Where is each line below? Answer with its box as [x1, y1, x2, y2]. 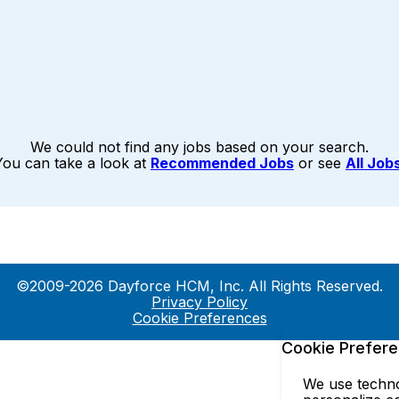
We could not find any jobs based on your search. [30, 138, 369, 156]
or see [294, 154, 346, 172]
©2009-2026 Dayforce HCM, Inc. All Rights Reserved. [16, 277, 383, 295]
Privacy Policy [151, 293, 248, 311]
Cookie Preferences [132, 309, 267, 327]
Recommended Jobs [151, 154, 294, 172]
